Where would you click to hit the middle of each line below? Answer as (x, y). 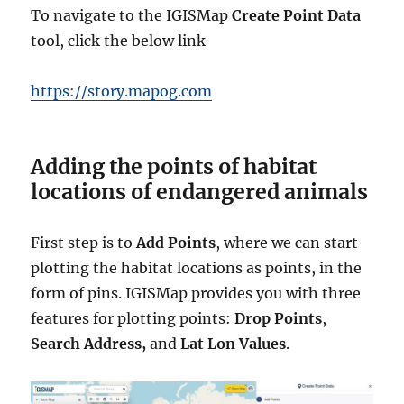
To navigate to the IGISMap (132, 15)
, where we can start (287, 243)
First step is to (84, 243)
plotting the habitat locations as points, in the (197, 268)
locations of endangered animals (200, 192)
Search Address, (89, 344)
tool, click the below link (119, 41)
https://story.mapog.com (122, 91)
